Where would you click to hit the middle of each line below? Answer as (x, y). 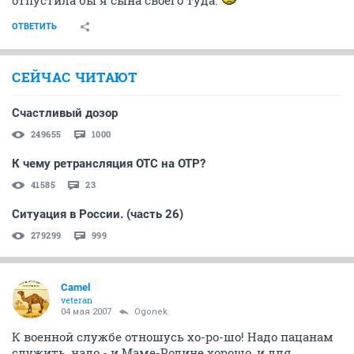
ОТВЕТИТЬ (34, 26)
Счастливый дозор (65, 113)
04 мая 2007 (86, 312)
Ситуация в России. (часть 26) (98, 214)
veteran (77, 300)
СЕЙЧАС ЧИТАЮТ (75, 77)
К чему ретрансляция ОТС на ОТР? (109, 164)
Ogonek (151, 312)
